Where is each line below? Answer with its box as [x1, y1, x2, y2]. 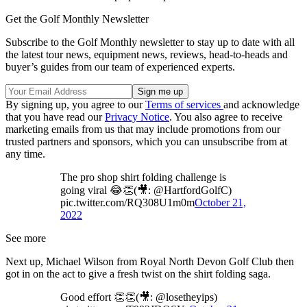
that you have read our [5, 111, 105, 123]
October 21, [195, 197, 246, 209]
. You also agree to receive [169, 111, 282, 123]
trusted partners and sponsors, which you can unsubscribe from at [5, 136, 287, 148]
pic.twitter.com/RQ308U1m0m [60, 197, 195, 209]
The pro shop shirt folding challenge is [60, 171, 226, 184]
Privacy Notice [105, 111, 169, 123]
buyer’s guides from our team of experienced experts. [5, 61, 235, 73]
